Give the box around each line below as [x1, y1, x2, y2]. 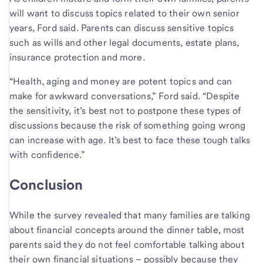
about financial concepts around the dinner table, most [9, 224, 245, 235]
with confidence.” [9, 149, 85, 160]
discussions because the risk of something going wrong [9, 119, 246, 131]
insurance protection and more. [9, 51, 145, 63]
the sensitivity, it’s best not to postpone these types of [9, 104, 241, 116]
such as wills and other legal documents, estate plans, [9, 36, 240, 48]
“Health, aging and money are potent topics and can [9, 75, 232, 87]
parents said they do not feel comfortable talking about [9, 238, 245, 250]
